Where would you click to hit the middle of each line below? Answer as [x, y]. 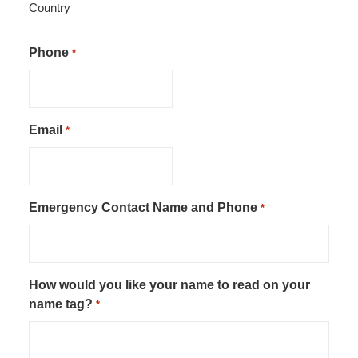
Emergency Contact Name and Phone [143, 208]
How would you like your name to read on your [170, 285]
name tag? [61, 304]
